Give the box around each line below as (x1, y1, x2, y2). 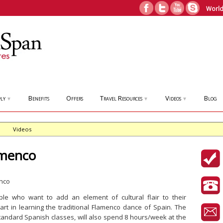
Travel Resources (100, 94, 142, 103)
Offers (66, 94, 83, 103)
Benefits (28, 94, 49, 103)
